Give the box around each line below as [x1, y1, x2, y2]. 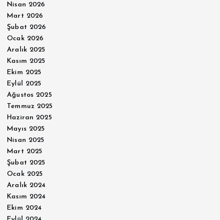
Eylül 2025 [7, 80, 42, 88]
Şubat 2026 [7, 24, 46, 31]
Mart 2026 [7, 12, 43, 20]
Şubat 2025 [7, 159, 46, 167]
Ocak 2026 [7, 35, 44, 43]
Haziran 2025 [7, 114, 52, 122]
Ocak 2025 [7, 170, 43, 178]
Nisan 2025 [7, 137, 45, 144]
